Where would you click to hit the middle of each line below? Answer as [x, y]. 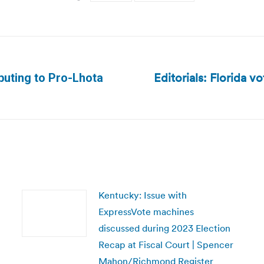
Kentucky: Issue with [142, 195]
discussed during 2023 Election [164, 228]
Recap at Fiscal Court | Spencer [166, 245]
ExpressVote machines [146, 212]
